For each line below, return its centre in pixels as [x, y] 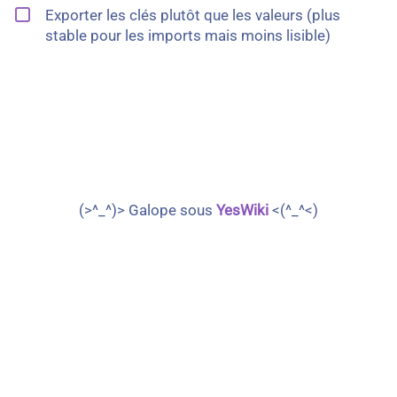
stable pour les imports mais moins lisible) [188, 35]
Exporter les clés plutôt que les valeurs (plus [193, 15]
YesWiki [242, 210]
